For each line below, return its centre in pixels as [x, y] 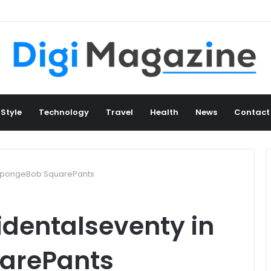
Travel [119, 112]
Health [164, 112]
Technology [64, 112]
